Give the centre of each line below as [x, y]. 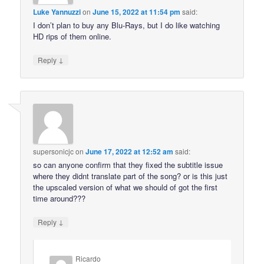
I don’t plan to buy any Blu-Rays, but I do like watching [127, 25]
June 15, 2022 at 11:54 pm [137, 11]
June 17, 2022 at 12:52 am [130, 152]
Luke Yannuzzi [57, 11]
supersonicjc [54, 151]
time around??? [60, 199]
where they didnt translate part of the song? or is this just [131, 176]
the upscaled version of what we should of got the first [126, 187]
